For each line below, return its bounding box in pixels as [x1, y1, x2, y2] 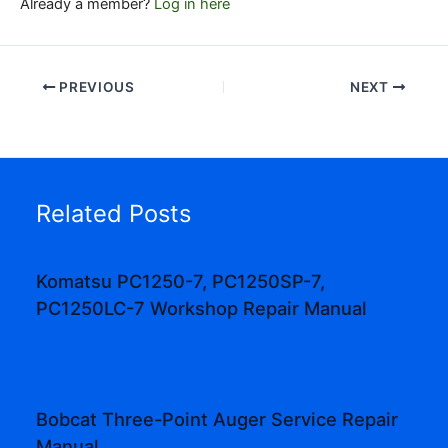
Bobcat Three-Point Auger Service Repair [36, 407, 399, 430]
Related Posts [36, 198, 192, 228]
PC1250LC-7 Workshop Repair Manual [36, 297, 368, 320]
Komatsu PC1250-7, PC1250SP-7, [36, 270, 326, 293]
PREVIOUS [55, 78, 135, 95]
